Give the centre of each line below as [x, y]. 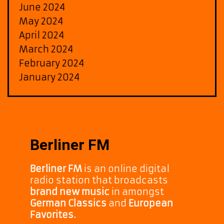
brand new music [70, 192]
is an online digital [126, 169]
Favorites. [53, 215]
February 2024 [51, 63]
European [150, 203]
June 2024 [42, 7]
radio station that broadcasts [99, 180]
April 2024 [41, 35]
